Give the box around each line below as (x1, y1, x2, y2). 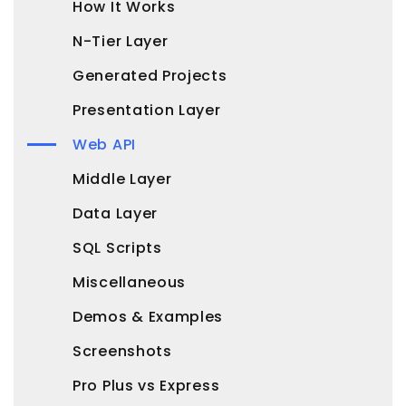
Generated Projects (72, 65, 227, 87)
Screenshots (72, 341, 172, 362)
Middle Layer (72, 169, 172, 190)
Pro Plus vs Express (72, 375, 220, 397)
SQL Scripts (72, 237, 162, 259)
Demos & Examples (72, 306, 224, 328)
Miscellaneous (72, 272, 187, 294)
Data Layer (72, 203, 158, 225)
